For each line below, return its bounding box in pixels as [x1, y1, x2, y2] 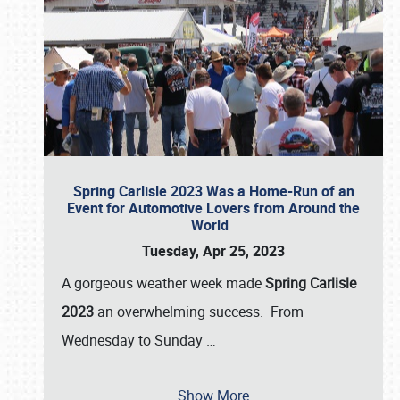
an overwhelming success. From [94, 302, 304, 321]
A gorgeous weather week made [62, 273, 265, 293]
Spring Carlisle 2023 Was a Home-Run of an [72, 181, 354, 201]
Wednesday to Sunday [62, 330, 206, 350]
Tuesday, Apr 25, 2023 [142, 241, 285, 261]
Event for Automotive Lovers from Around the [67, 198, 360, 218]
